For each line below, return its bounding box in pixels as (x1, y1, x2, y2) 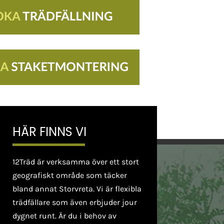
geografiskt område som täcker (12, 170, 127, 180)
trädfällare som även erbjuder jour (12, 197, 137, 207)
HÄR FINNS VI (12, 123, 86, 140)
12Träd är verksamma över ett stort (12, 156, 139, 166)
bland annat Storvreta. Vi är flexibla (12, 183, 141, 193)
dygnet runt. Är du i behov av (12, 210, 116, 220)
